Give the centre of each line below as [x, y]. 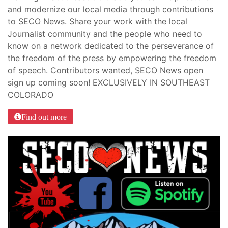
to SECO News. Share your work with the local [97, 22]
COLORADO [31, 95]
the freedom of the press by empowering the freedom [112, 58]
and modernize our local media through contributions [110, 9]
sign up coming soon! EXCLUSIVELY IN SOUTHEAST [109, 83]
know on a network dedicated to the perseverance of [111, 46]
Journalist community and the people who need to [105, 34]
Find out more [44, 117]
